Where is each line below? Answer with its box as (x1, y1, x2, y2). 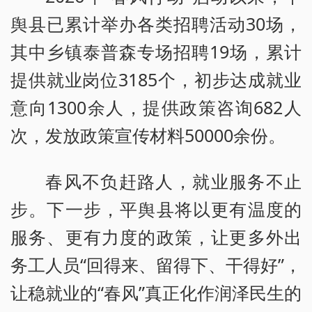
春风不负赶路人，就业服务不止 (45, 169, 302, 193)
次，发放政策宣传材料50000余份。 (10, 123, 286, 147)
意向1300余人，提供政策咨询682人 (10, 95, 302, 119)
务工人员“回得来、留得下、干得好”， (10, 252, 302, 276)
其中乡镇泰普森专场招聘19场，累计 (10, 39, 302, 63)
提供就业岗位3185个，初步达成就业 (10, 67, 302, 91)
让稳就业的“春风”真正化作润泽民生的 (10, 280, 302, 304)
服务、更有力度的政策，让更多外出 (10, 224, 302, 249)
